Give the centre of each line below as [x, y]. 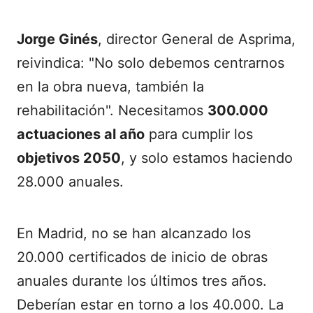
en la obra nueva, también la [110, 87]
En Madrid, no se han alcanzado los [134, 234]
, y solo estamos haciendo [207, 158]
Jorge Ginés [57, 39]
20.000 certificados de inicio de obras [142, 257]
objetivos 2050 [69, 158]
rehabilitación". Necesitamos [112, 111]
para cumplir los [199, 134]
